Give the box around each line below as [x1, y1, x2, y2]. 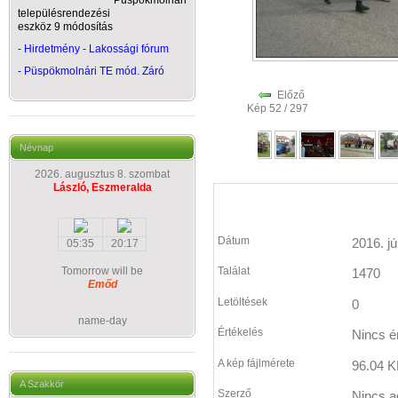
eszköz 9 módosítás [18, 20, 113, 33]
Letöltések [217, 295, 267, 308]
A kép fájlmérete [217, 356, 295, 370]
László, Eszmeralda [52, 181, 152, 194]
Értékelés [217, 326, 263, 339]
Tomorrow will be [61, 265, 143, 277]
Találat [217, 265, 250, 278]
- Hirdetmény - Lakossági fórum [18, 43, 169, 55]
